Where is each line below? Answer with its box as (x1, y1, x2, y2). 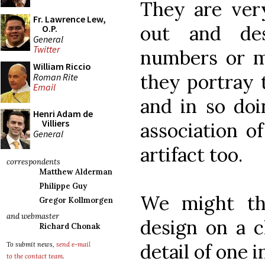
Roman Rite (33, 70, 78, 83)
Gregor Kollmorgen (39, 195, 113, 205)
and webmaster (7, 211, 59, 221)
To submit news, (7, 240, 56, 248)
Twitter (33, 43, 60, 56)
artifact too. (140, 142, 243, 167)
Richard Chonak (39, 221, 100, 231)
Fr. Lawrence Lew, (33, 13, 106, 25)
